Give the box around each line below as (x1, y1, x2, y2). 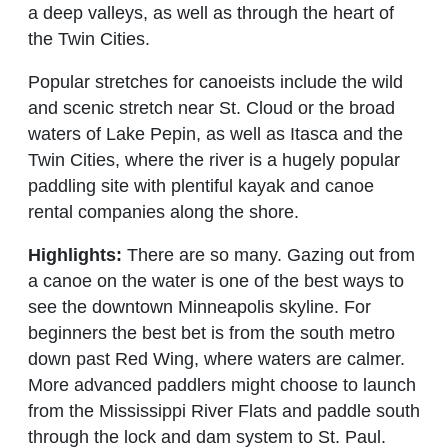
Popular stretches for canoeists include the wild (28, 72, 403, 93)
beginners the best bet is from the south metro (28, 322, 395, 343)
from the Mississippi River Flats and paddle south (28, 400, 420, 421)
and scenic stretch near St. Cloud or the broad (28, 98, 395, 119)
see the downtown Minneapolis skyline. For (28, 296, 371, 317)
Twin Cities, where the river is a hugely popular (28, 150, 400, 171)
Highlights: (28, 244, 122, 265)
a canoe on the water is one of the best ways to (28, 270, 404, 291)
